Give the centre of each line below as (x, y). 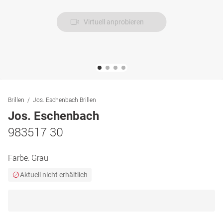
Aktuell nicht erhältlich (54, 175)
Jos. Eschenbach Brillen (64, 100)
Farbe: (20, 158)
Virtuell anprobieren (113, 22)
